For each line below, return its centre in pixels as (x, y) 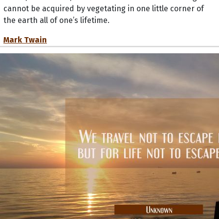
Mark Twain (25, 40)
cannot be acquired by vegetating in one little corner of (104, 8)
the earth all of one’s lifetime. (56, 20)
